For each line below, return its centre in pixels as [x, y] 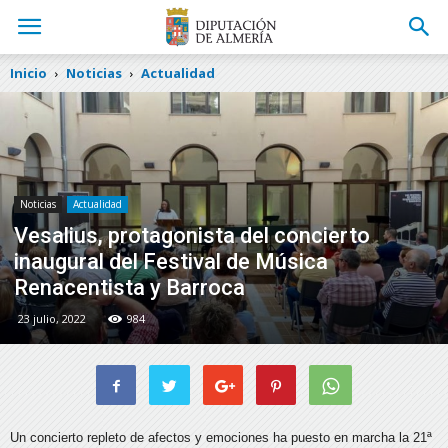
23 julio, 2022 [52, 319]
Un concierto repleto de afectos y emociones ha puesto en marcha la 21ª [221, 438]
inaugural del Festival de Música [171, 262]
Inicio [28, 73]
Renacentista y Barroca [129, 288]
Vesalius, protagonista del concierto [192, 236]
